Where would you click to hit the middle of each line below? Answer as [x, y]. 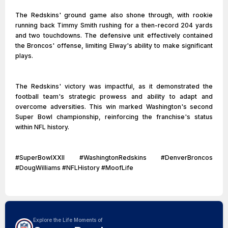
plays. [24, 56]
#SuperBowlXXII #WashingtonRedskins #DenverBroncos [114, 158]
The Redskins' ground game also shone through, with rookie [114, 15]
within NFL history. [42, 127]
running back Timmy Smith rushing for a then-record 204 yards [114, 25]
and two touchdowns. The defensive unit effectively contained [114, 35]
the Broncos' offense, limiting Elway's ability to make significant [114, 46]
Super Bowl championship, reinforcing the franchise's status [114, 117]
